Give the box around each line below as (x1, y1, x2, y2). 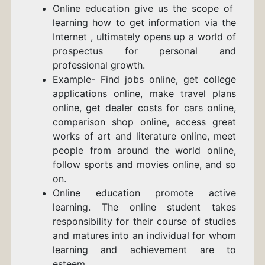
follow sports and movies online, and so (52, 159, 237, 171)
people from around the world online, (52, 144, 237, 157)
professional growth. (52, 59, 148, 72)
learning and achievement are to (52, 244, 237, 256)
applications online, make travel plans (52, 88, 237, 100)
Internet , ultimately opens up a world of (52, 31, 237, 43)
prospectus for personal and (52, 45, 237, 57)
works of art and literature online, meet (52, 130, 237, 143)
